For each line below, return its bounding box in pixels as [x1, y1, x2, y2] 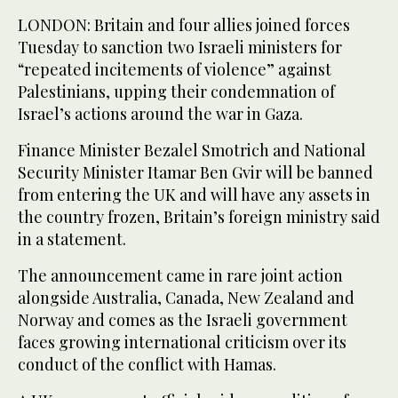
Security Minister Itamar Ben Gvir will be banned [18, 162, 373, 184]
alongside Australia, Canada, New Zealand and [18, 287, 354, 309]
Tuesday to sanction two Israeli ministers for [18, 36, 342, 59]
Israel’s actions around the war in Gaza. [18, 103, 303, 125]
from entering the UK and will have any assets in [18, 184, 370, 206]
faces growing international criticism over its [18, 331, 346, 354]
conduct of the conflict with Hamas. [18, 354, 276, 376]
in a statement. [18, 228, 126, 251]
